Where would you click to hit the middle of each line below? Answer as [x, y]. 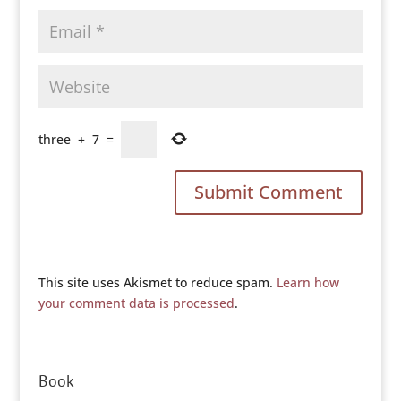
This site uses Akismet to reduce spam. [157, 282]
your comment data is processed [136, 303]
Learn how [307, 282]
